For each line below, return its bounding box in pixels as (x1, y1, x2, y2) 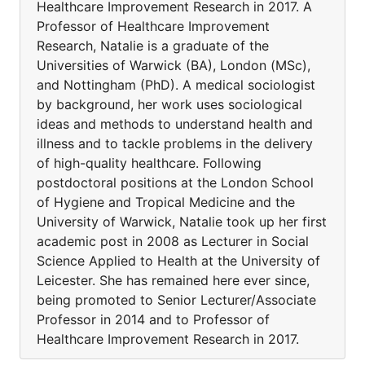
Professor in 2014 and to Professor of (37, 311, 270, 328)
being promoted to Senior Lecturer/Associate (37, 292, 316, 308)
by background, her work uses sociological (37, 96, 302, 112)
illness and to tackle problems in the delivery (37, 135, 313, 152)
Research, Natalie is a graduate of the (37, 37, 269, 54)
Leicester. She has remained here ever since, (37, 272, 310, 288)
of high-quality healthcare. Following (37, 155, 262, 171)
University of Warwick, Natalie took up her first (37, 213, 327, 230)
